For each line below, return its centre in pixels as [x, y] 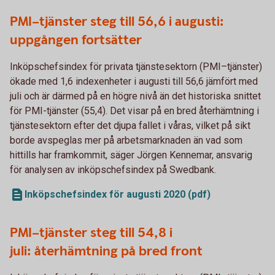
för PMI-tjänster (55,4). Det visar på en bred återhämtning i [134, 110]
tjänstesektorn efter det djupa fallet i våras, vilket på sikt [130, 125]
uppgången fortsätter [76, 40]
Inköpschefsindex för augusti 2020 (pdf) [118, 194]
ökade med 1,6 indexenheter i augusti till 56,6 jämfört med [134, 81]
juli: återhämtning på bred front [106, 251]
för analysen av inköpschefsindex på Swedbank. [113, 169]
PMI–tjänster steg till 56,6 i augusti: [117, 21]
